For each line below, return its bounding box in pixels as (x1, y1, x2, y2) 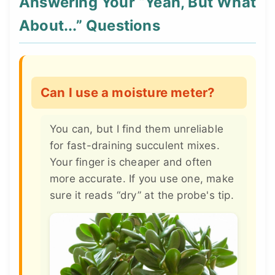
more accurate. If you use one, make (50, 172, 234, 185)
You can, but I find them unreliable (50, 122, 223, 135)
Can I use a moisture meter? (41, 84, 215, 100)
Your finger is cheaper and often (50, 155, 212, 168)
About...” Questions (19, 16, 160, 34)
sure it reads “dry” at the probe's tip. (50, 188, 234, 201)
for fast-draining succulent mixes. (50, 139, 220, 152)
